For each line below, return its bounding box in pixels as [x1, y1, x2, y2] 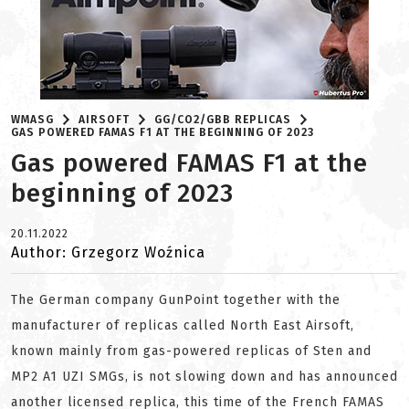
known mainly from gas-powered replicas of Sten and [11, 343, 372, 359]
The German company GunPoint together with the [11, 292, 341, 308]
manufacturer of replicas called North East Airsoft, [11, 318, 354, 333]
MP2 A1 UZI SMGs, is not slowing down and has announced [11, 369, 398, 384]
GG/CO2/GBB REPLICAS [154, 113, 292, 126]
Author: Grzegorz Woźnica [11, 244, 205, 261]
